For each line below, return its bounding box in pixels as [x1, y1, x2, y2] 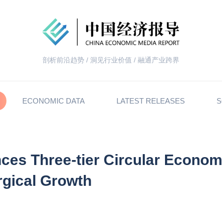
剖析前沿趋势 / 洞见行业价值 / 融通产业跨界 [43, 56, 179, 64]
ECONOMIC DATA [22, 97, 85, 106]
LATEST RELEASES [116, 97, 185, 106]
